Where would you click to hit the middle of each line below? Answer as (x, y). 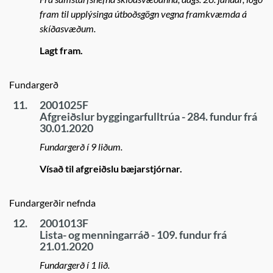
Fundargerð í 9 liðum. (81, 147)
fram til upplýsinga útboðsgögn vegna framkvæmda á (143, 14)
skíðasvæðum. (68, 28)
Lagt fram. (61, 50)
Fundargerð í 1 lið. (75, 265)
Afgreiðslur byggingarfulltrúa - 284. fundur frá (148, 116)
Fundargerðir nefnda (52, 203)
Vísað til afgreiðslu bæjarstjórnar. (111, 168)
